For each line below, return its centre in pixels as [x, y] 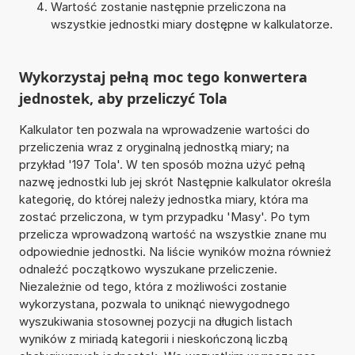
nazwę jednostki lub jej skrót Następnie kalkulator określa [175, 181]
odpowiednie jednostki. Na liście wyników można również [175, 251]
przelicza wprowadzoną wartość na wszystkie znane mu [172, 234]
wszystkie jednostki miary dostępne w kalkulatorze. [191, 24]
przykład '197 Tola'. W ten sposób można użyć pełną [162, 164]
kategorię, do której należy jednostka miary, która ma [163, 199]
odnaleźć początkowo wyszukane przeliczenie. [148, 269]
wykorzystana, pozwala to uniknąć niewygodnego [154, 303]
